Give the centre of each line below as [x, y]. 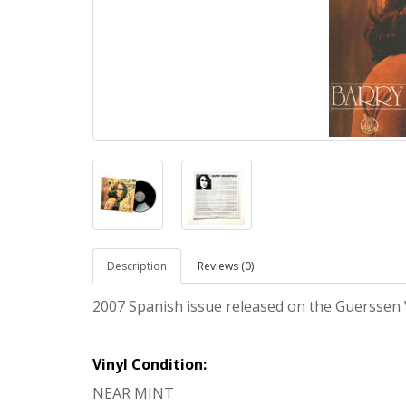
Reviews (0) [226, 266]
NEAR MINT [133, 393]
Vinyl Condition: [150, 364]
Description [137, 266]
